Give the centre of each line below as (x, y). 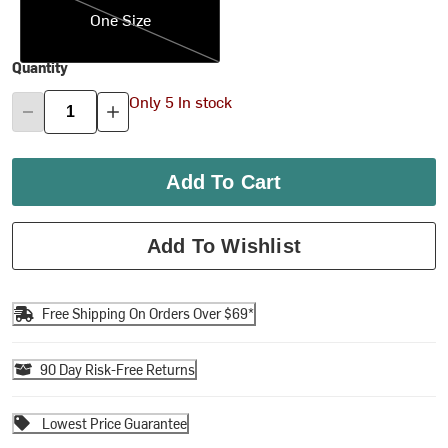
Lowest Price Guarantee (115, 423)
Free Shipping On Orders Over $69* (148, 314)
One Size (120, 18)
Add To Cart (224, 181)
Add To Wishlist (224, 245)
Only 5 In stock (181, 101)
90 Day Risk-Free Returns (118, 369)
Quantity (40, 67)
